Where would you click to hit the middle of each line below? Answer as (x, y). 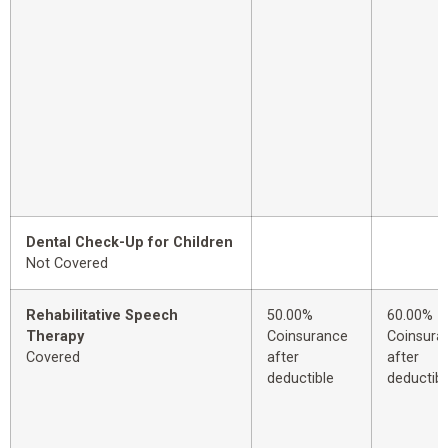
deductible (300, 379)
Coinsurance (307, 337)
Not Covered (67, 264)
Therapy (55, 337)
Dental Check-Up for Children (129, 243)
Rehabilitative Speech (102, 316)
